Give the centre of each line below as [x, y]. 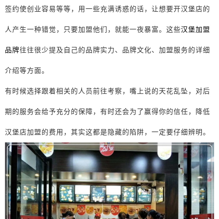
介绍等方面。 [27, 70]
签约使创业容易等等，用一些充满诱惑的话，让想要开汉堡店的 [108, 9]
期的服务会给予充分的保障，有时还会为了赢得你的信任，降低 [108, 111]
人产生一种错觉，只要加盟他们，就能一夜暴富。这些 [93, 29]
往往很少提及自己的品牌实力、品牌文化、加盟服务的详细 [115, 50]
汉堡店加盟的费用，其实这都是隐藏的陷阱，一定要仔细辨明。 [108, 132]
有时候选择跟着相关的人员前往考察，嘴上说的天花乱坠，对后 [108, 91]
